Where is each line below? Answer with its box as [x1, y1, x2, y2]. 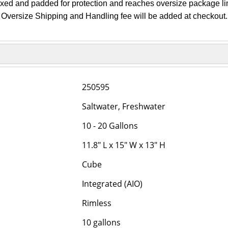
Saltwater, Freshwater [82, 101, 165, 112]
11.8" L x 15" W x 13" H [82, 139, 165, 151]
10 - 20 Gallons [82, 120, 138, 131]
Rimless [82, 197, 111, 209]
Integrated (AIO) [82, 178, 142, 189]
